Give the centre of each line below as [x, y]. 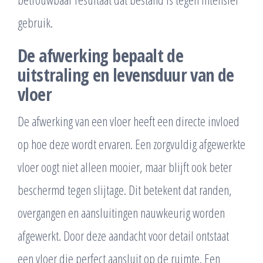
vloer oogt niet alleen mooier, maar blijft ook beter [125, 167]
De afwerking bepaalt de [101, 56]
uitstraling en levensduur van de [126, 75]
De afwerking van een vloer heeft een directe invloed [129, 121]
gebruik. [35, 23]
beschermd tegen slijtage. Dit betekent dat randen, [125, 190]
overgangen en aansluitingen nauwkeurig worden [121, 213]
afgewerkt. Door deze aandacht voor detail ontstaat [123, 236]
